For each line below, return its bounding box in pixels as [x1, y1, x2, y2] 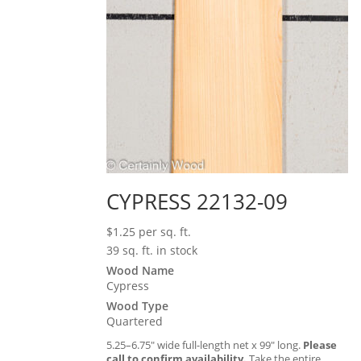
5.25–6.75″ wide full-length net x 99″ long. [106, 337, 303, 352]
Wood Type [106, 297, 168, 313]
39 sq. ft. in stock [106, 242, 197, 258]
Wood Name [106, 262, 174, 278]
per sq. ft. [139, 223, 191, 239]
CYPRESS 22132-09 [106, 186, 288, 216]
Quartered [106, 313, 163, 329]
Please [303, 337, 337, 352]
